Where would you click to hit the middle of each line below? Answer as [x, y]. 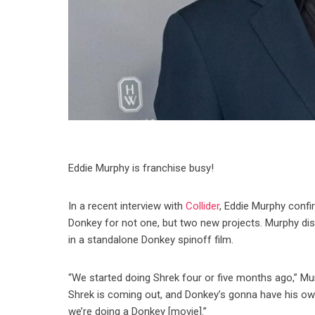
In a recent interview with [127, 206]
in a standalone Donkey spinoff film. [151, 240]
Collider [203, 206]
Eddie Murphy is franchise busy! [141, 168]
